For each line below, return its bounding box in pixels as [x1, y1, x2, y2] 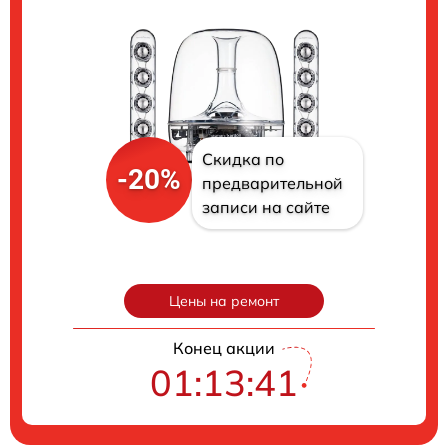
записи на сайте [201, 196, 330, 217]
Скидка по [201, 148, 284, 169]
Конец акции [173, 337, 275, 358]
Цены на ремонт [169, 291, 279, 310]
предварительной [201, 172, 343, 193]
